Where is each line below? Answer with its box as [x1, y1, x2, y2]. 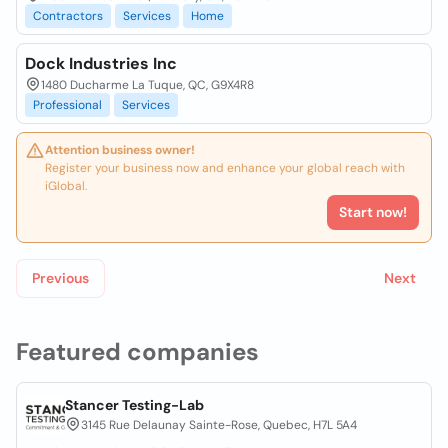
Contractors [33, 8, 103, 24]
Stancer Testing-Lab [65, 396, 204, 414]
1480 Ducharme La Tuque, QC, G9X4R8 [41, 77, 254, 93]
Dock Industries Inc [25, 53, 177, 74]
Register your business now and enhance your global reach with [45, 160, 405, 176]
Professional [33, 97, 102, 113]
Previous [32, 269, 89, 287]
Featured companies [16, 336, 259, 367]
